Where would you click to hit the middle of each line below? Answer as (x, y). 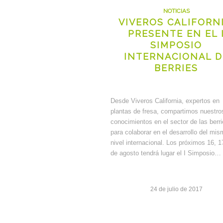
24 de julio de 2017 (176, 189)
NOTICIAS (176, 11)
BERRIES (176, 68)
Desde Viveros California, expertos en (165, 101)
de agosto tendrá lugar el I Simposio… (166, 153)
